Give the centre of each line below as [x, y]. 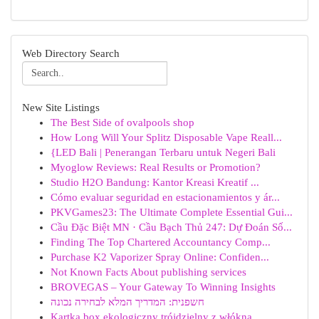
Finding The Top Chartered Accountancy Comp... [161, 242]
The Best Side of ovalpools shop [122, 122]
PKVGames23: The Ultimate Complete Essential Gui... [172, 212]
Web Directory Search [71, 53]
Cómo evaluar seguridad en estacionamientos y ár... [165, 197]
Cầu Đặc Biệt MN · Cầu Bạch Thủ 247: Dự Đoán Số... [171, 227]
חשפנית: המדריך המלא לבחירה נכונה [127, 302]
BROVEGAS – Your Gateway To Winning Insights [163, 287]
